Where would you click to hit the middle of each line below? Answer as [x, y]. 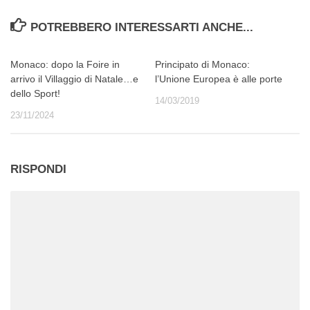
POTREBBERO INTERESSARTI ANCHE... [142, 27]
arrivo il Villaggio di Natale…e [74, 79]
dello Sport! [35, 93]
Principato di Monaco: [202, 64]
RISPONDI [38, 169]
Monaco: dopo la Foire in [65, 64]
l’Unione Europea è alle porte [219, 79]
